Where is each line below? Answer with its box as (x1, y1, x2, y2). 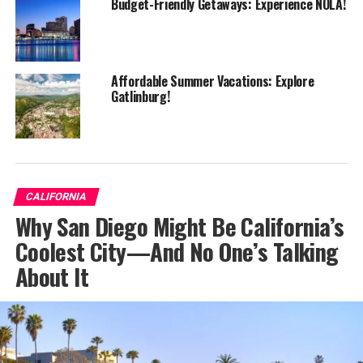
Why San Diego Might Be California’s (15, 209, 344, 244)
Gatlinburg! (110, 87, 170, 107)
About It (15, 259, 89, 294)
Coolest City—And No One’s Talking (15, 234, 339, 269)
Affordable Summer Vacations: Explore (110, 71, 314, 92)
